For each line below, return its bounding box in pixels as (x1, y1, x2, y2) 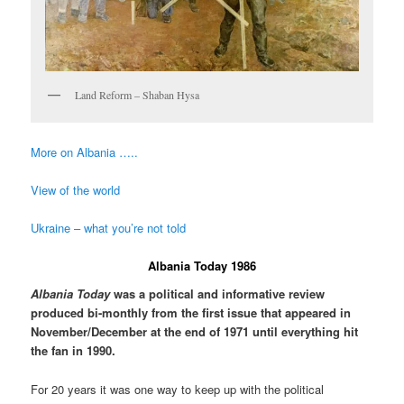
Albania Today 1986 (148, 256, 256, 274)
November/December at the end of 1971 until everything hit (31, 323, 359, 341)
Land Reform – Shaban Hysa (75, 87, 200, 103)
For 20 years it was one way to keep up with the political (31, 380, 325, 398)
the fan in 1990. (31, 342, 116, 360)
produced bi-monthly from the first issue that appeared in (31, 304, 352, 322)
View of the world (31, 180, 121, 198)
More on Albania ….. (31, 142, 139, 161)
